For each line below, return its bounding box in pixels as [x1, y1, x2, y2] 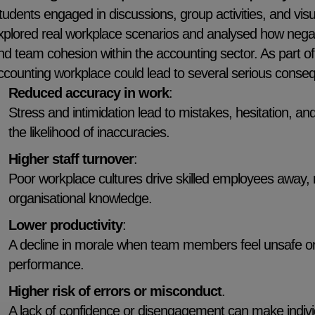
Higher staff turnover [8, 151, 134, 167]
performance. [8, 257, 84, 273]
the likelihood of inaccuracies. [8, 124, 169, 141]
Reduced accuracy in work [8, 85, 169, 101]
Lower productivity [8, 217, 122, 233]
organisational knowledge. [8, 191, 152, 207]
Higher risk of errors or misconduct [8, 283, 221, 300]
